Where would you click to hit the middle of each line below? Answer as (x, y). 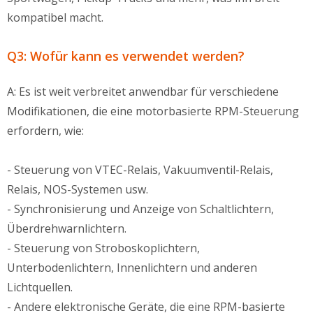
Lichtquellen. (40, 287)
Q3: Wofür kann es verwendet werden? (126, 56)
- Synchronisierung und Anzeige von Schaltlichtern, (140, 209)
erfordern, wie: (45, 131)
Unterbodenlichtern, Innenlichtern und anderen (132, 268)
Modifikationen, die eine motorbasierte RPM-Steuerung (153, 111)
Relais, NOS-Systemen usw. (78, 189)
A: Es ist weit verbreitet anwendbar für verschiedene (143, 92)
